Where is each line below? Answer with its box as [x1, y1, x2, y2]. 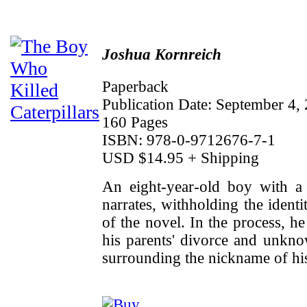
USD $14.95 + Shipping [102, 149, 259, 167]
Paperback [102, 78, 169, 96]
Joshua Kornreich [102, 46, 221, 64]
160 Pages [102, 114, 168, 132]
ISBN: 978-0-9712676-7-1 [102, 132, 275, 149]
